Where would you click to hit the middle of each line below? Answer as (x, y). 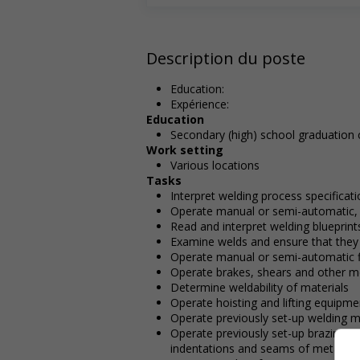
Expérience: (200, 104)
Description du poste (226, 58)
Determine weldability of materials (260, 287)
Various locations (215, 165)
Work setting (185, 149)
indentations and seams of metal (256, 348)
